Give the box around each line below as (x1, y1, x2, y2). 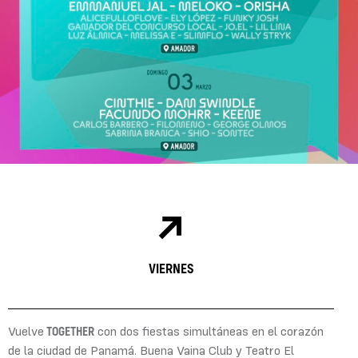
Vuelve (8, 324, 44, 339)
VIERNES (148, 259, 194, 278)
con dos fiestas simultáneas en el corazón (94, 324, 324, 339)
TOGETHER (44, 322, 94, 339)
